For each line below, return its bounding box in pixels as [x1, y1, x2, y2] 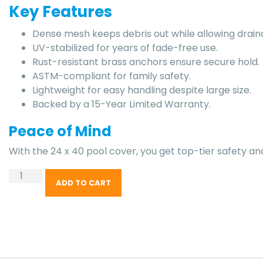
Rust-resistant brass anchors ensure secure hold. [32, 55, 260, 69]
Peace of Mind [9, 121, 112, 141]
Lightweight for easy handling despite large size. [32, 83, 252, 97]
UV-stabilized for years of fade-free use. [32, 41, 218, 55]
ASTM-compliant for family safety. [32, 69, 191, 83]
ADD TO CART [56, 177, 112, 188]
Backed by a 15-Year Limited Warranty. [32, 97, 211, 111]
